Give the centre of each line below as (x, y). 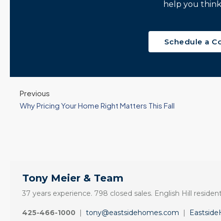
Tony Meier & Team (73, 178)
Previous (35, 93)
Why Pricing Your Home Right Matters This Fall (97, 105)
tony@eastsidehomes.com (132, 213)
